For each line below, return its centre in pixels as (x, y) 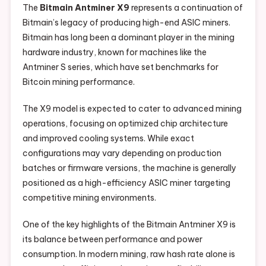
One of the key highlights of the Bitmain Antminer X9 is (129, 225)
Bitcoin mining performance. (78, 82)
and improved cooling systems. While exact (108, 139)
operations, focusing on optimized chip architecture (125, 124)
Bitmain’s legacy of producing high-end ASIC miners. (126, 23)
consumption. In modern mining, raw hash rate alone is (129, 254)
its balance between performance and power (112, 240)
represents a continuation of (186, 8)
